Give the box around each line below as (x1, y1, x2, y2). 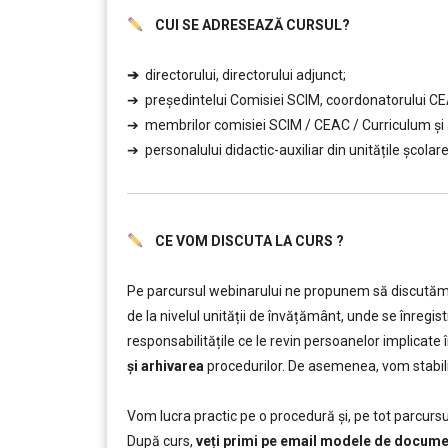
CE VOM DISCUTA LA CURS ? (142, 233, 344, 249)
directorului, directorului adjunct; (142, 67, 346, 83)
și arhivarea (127, 358, 204, 374)
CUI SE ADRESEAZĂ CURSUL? (142, 17, 350, 33)
